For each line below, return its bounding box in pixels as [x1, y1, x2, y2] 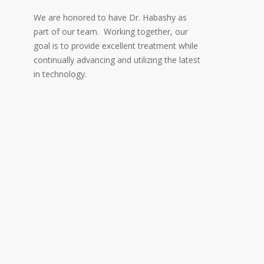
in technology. [34, 68, 87, 80]
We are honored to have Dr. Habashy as [34, 12, 187, 24]
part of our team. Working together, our [34, 26, 188, 38]
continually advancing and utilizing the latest [34, 54, 200, 66]
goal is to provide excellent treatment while [34, 40, 198, 52]
